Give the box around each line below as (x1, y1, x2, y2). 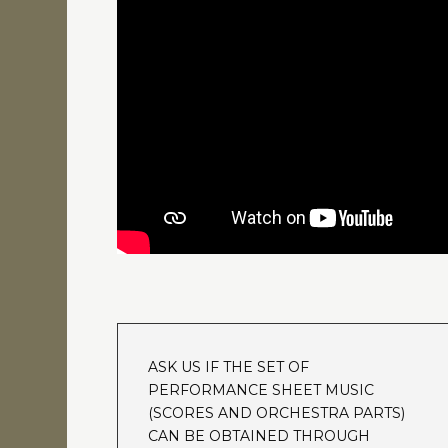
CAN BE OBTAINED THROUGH (148, 426, 371, 445)
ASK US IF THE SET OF (148, 357, 310, 376)
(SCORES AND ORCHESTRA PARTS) (148, 403, 406, 422)
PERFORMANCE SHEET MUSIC (148, 380, 375, 399)
